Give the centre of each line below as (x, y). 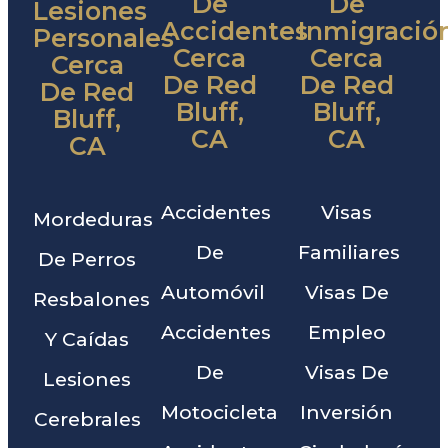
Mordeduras (93, 218)
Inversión (347, 411)
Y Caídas (87, 338)
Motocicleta (220, 411)
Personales (103, 37)
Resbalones (91, 298)
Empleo (346, 331)
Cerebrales (87, 418)
